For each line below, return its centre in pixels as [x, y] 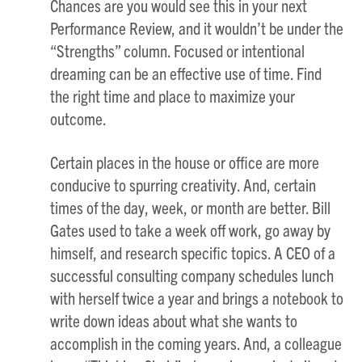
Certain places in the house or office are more [185, 162]
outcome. [79, 118]
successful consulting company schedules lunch [192, 275]
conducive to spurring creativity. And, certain [183, 184]
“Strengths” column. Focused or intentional [178, 50]
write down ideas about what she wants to [174, 320]
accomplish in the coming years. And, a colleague [196, 343]
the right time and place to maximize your [173, 95]
